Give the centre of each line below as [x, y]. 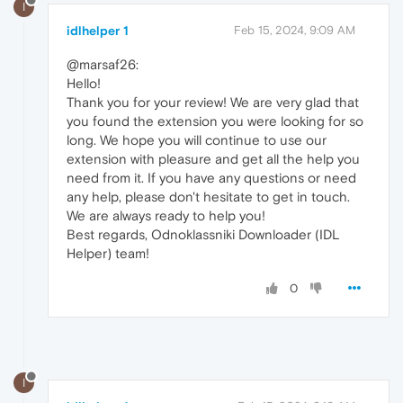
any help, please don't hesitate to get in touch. [208, 196]
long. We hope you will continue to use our [197, 139]
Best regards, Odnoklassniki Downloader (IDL [203, 234]
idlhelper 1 [98, 30]
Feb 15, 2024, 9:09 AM [295, 30]
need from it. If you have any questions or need [211, 177]
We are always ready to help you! [166, 215]
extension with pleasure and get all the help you [213, 158]
